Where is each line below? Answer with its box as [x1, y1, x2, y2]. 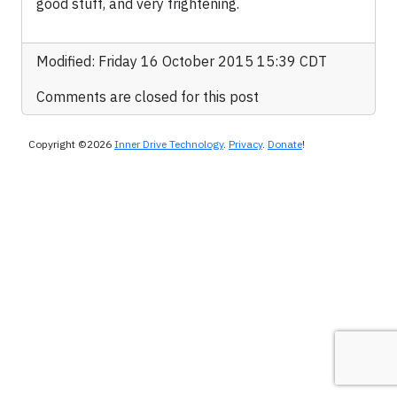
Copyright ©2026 [28, 137, 114, 152]
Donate [268, 137, 302, 152]
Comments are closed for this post [36, 88, 259, 106]
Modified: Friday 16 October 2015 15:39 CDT [36, 52, 327, 71]
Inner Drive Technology [114, 137, 223, 152]
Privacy [229, 137, 262, 152]
